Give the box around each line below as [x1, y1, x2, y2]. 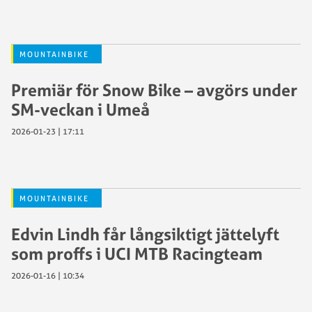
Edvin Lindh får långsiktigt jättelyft [11, 223, 279, 244]
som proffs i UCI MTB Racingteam [11, 242, 263, 264]
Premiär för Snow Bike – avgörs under [11, 79, 297, 100]
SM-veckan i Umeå [11, 98, 150, 120]
